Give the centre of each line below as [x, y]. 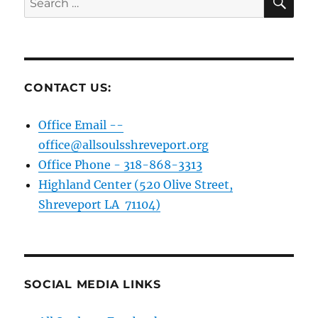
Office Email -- [81, 125]
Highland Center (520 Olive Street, [136, 184]
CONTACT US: [68, 87]
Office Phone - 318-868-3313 [121, 164]
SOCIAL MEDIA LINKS [93, 284]
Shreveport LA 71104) [100, 204]
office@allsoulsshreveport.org [124, 144]
